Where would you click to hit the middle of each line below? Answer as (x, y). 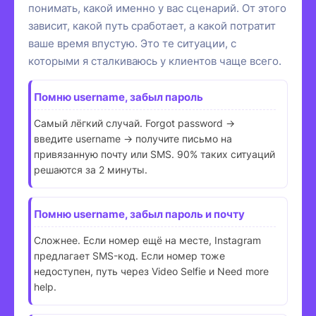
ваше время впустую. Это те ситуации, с (132, 43)
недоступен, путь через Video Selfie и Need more (151, 271)
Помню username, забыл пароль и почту (139, 214)
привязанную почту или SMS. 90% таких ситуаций (154, 154)
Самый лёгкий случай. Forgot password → (134, 123)
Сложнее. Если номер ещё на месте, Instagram (147, 240)
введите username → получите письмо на (133, 138)
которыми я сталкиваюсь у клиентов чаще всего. (155, 61)
